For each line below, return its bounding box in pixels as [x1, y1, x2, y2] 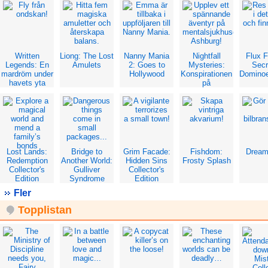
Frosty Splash [182, 156, 231, 165]
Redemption [6, 156, 48, 165]
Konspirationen [181, 69, 232, 78]
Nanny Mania [124, 51, 169, 60]
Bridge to [71, 147, 102, 156]
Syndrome [69, 174, 105, 183]
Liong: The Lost [60, 51, 114, 60]
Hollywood [129, 69, 165, 78]
